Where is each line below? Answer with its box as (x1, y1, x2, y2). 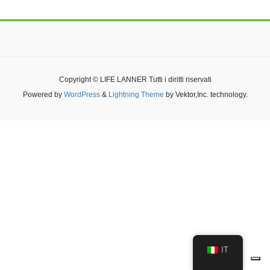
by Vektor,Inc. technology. (163, 90, 248, 99)
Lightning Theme (108, 90, 164, 99)
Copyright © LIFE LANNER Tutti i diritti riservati (58, 75, 212, 84)
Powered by (22, 90, 64, 99)
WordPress (63, 90, 100, 99)
